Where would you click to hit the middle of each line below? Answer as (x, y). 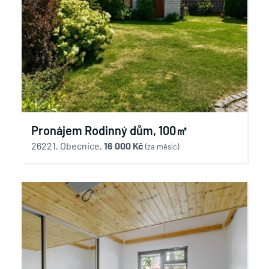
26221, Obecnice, (68, 146)
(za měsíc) (162, 147)
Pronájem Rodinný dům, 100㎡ (110, 130)
